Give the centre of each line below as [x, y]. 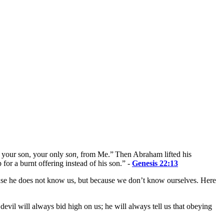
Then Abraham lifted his [153, 154]
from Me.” [96, 154]
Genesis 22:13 [155, 163]
